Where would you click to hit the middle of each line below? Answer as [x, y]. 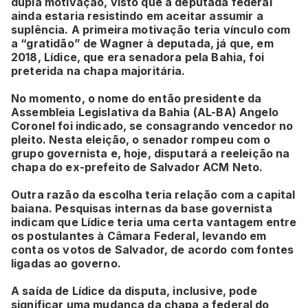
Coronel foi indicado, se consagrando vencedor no [152, 125]
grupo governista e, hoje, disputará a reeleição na [151, 153]
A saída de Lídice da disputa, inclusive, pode [134, 290]
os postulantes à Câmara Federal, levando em [139, 235]
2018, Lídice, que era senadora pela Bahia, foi [137, 57]
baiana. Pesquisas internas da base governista [142, 208]
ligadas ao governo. [67, 263]
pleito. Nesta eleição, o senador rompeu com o [141, 139]
